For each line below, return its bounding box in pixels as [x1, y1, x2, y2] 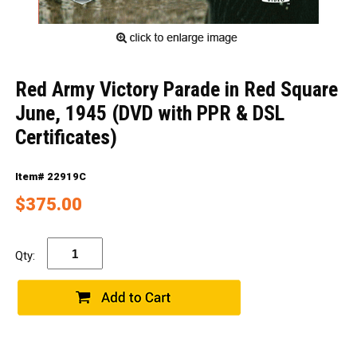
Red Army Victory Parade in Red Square [14, 77, 338, 101]
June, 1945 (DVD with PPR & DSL [14, 101, 284, 125]
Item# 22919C [14, 171, 86, 182]
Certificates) [14, 125, 117, 149]
